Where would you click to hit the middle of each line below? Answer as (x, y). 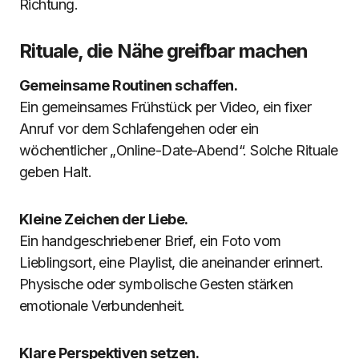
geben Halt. (56, 172)
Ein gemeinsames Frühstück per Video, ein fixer (165, 107)
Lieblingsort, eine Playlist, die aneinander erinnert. (171, 262)
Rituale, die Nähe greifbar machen (164, 51)
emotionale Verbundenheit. (102, 306)
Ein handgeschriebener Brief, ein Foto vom (150, 241)
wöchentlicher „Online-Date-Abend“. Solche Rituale (179, 150)
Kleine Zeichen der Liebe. (104, 219)
